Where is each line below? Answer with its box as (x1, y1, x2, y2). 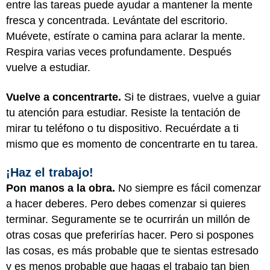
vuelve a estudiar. (6, 61, 90, 74)
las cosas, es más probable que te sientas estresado (6, 245, 259, 257)
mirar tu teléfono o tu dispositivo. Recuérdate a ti (6, 122, 239, 134)
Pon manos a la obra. (6, 182, 115, 194)
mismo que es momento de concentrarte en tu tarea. (6, 137, 258, 150)
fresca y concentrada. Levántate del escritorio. (6, 14, 228, 27)
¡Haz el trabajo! (6, 166, 93, 179)
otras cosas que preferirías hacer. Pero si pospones (6, 229, 254, 241)
